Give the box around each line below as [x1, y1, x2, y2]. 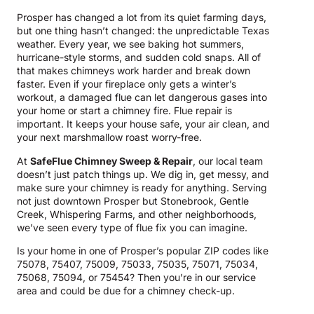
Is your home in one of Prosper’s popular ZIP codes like [17, 245, 268, 257]
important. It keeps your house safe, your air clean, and [17, 118, 270, 130]
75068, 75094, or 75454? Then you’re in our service [17, 271, 256, 284]
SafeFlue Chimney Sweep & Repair [30, 154, 193, 167]
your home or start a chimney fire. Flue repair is [17, 104, 232, 117]
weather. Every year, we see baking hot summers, [17, 38, 244, 50]
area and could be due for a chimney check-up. [17, 285, 235, 297]
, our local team [193, 154, 263, 167]
